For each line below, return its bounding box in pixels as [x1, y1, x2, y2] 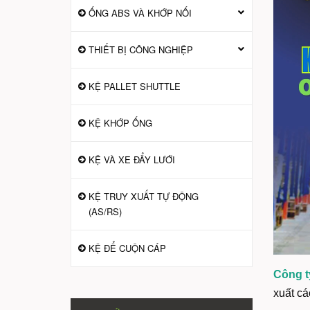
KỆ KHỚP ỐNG [89, 116, 152, 129]
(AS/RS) [89, 205, 122, 218]
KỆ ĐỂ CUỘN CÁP [89, 241, 166, 255]
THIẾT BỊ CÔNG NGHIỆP [89, 43, 193, 56]
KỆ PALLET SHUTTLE [89, 80, 181, 93]
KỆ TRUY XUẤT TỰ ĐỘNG [89, 190, 199, 203]
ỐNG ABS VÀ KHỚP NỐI [89, 6, 192, 19]
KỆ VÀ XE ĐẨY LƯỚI [89, 153, 175, 166]
